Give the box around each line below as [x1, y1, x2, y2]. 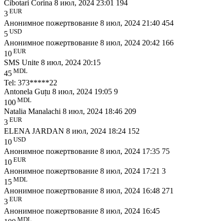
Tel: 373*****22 [4, 78, 57, 87]
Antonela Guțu [4, 87, 52, 96]
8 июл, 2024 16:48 [100, 186, 162, 195]
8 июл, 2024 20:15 [41, 58, 101, 67]
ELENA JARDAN [4, 127, 66, 136]
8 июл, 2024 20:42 [100, 38, 162, 47]
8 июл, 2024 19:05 [52, 87, 114, 96]
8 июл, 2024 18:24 [66, 127, 128, 136]
